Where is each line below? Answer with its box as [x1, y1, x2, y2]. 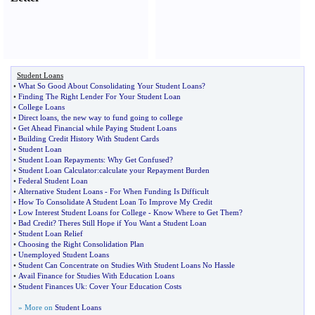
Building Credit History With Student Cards [18, 134, 159, 143]
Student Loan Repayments [18, 155, 103, 164]
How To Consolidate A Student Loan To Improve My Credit [18, 198, 212, 206]
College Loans [18, 103, 65, 111]
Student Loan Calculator [18, 166, 97, 174]
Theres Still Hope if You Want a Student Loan [58, 219, 207, 227]
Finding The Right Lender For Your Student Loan [18, 92, 181, 101]
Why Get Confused [108, 155, 169, 164]
